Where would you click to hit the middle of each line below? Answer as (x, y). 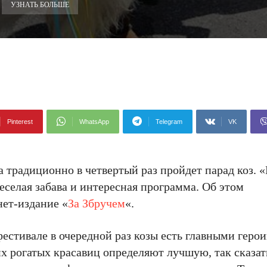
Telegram (169, 122)
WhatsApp (94, 122)
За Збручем (97, 203)
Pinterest (20, 122)
